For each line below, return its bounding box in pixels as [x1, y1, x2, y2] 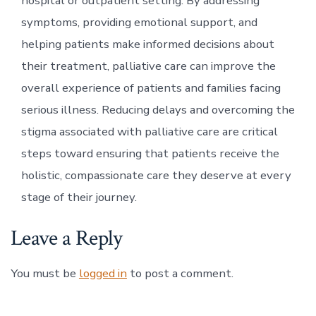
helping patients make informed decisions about [20, 35, 274, 52]
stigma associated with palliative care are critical [20, 123, 278, 140]
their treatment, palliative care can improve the [20, 57, 276, 74]
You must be [10, 265, 79, 281]
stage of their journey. [20, 188, 137, 205]
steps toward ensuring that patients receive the [20, 145, 279, 162]
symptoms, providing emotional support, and [20, 13, 257, 30]
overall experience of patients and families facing [20, 79, 281, 96]
